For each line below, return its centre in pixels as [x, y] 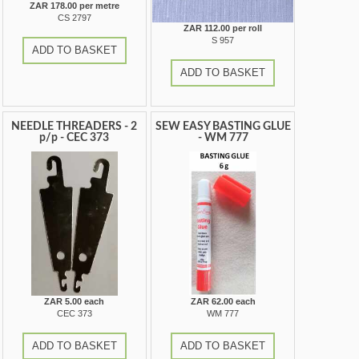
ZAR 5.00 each [75, 301]
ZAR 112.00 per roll [223, 28]
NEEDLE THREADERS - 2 [75, 126]
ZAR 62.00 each [223, 301]
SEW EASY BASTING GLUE [223, 126]
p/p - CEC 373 [75, 137]
